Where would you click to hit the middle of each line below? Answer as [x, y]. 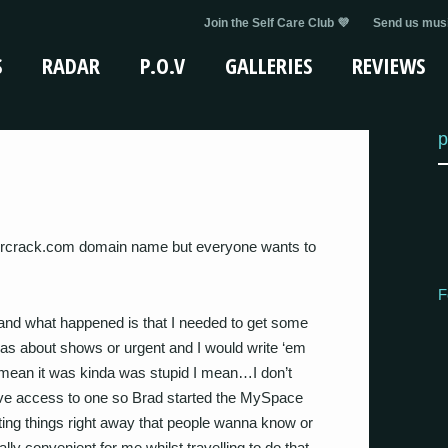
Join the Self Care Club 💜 [276, 23]
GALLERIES [268, 65]
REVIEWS [388, 65]
